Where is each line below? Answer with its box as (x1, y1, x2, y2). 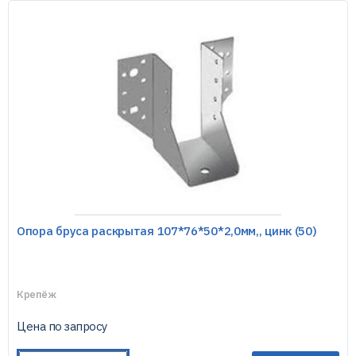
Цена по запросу (17, 319, 107, 334)
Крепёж (17, 288, 56, 301)
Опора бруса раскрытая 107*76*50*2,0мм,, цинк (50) (17, 223, 317, 238)
